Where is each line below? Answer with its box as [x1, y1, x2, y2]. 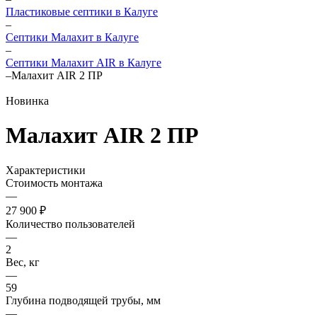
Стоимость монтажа [6, 176, 103, 189]
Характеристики [6, 163, 86, 176]
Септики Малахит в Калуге [6, 31, 139, 43]
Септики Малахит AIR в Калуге [6, 57, 161, 69]
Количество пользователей [6, 217, 135, 230]
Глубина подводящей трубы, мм [6, 294, 161, 306]
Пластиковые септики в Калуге [6, 6, 158, 18]
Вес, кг [6, 255, 40, 268]
